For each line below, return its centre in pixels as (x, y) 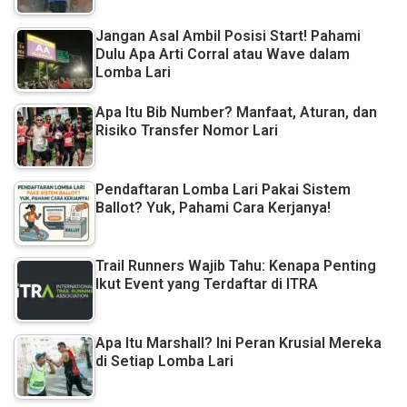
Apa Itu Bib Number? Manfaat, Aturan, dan (236, 113)
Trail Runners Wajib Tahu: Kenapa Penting (236, 266)
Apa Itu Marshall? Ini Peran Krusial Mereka (238, 342)
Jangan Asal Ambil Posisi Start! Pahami (228, 35)
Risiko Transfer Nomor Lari (187, 131)
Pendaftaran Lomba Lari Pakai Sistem (223, 189)
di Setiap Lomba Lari (164, 361)
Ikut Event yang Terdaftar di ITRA (207, 284)
